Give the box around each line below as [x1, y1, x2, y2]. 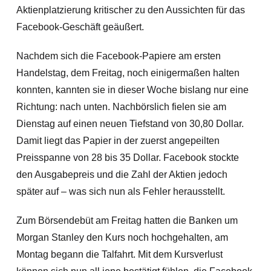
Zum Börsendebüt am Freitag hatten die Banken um [16, 215, 238, 226]
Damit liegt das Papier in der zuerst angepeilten [16, 135, 220, 146]
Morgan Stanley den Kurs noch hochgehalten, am [16, 232, 228, 243]
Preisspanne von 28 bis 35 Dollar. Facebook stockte [16, 152, 239, 163]
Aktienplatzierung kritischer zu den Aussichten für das [16, 5, 245, 15]
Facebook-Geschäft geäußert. [16, 22, 144, 32]
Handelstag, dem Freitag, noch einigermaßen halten [16, 68, 240, 78]
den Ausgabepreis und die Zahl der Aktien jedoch [16, 169, 227, 180]
